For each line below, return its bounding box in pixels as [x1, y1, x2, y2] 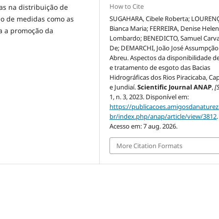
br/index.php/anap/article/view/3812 [109, 111, 217, 121]
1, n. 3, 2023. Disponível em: [109, 92, 189, 101]
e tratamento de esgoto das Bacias [109, 63, 211, 72]
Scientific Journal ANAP [137, 82, 212, 91]
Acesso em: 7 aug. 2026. [109, 121, 178, 131]
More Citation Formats [116, 141, 183, 150]
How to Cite [109, 1, 144, 11]
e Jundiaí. [109, 82, 138, 91]
